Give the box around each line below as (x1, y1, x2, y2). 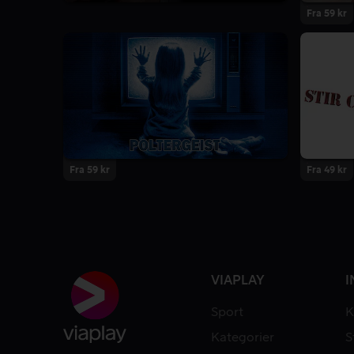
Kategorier (211, 331, 275, 345)
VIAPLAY (211, 274, 265, 288)
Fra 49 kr (307, 165, 347, 175)
